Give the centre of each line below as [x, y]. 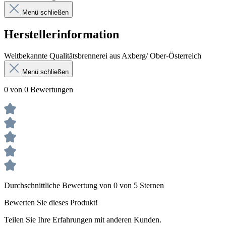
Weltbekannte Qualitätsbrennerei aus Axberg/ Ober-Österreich [103, 55]
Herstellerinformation [62, 34]
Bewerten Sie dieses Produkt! [51, 202]
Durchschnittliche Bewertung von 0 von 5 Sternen [84, 185]
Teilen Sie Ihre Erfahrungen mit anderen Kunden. [83, 219]
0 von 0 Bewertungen [39, 89]
